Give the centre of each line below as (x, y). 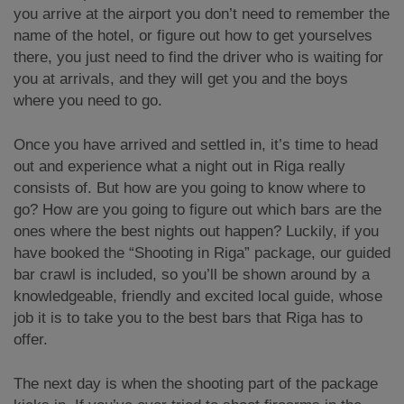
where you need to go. (88, 101)
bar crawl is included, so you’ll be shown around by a (192, 275)
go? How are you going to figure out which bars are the (197, 210)
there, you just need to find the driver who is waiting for (198, 57)
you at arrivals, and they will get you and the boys (181, 79)
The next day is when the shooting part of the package (196, 384)
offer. (31, 340)
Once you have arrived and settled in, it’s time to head (196, 145)
